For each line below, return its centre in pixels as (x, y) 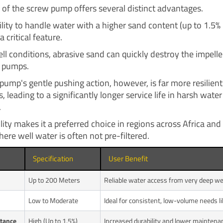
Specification (53, 158)
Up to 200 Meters (54, 180)
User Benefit (128, 158)
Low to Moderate (53, 200)
